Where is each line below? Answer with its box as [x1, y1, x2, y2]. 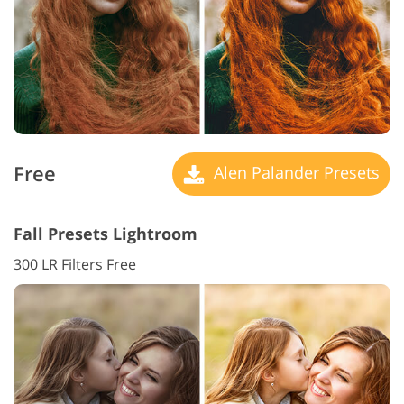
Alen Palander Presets [209, 161, 380, 183]
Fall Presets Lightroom [14, 222, 197, 244]
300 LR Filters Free [14, 253, 136, 274]
